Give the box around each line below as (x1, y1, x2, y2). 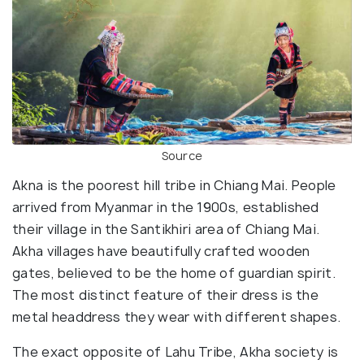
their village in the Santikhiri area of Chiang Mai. (12, 219, 320, 238)
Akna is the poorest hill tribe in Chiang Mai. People (12, 175, 336, 194)
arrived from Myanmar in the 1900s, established (12, 197, 319, 216)
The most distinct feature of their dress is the (12, 285, 319, 304)
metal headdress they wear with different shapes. (12, 307, 341, 326)
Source (161, 147, 203, 163)
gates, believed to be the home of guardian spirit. (12, 263, 336, 282)
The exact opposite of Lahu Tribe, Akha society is (12, 342, 339, 361)
